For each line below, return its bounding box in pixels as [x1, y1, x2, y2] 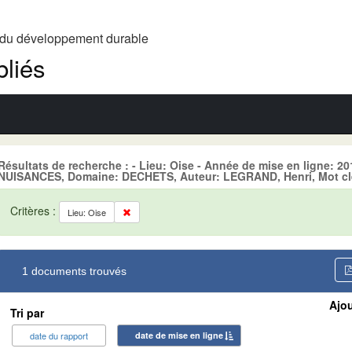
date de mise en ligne [135, 328, 223, 341]
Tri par [10, 304, 44, 321]
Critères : [10, 202, 59, 218]
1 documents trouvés [22, 264, 126, 277]
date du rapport [30, 328, 88, 342]
